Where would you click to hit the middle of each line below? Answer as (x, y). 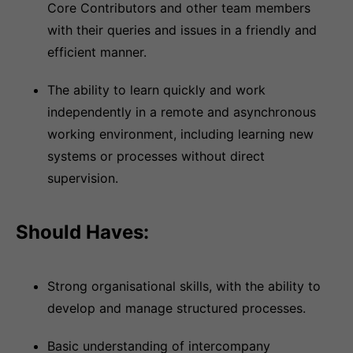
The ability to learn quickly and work (156, 90)
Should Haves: (82, 232)
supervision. (83, 178)
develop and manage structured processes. (176, 308)
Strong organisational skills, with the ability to (184, 286)
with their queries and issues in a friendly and (182, 30)
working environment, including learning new (180, 134)
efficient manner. (97, 52)
